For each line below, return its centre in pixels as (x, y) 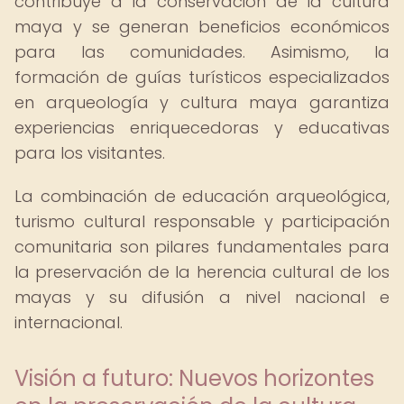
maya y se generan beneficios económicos (202, 27)
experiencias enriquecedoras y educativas (202, 128)
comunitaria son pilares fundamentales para (202, 247)
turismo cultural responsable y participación (202, 221)
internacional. (69, 322)
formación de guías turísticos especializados (202, 77)
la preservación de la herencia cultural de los (202, 272)
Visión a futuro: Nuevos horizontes (194, 378)
